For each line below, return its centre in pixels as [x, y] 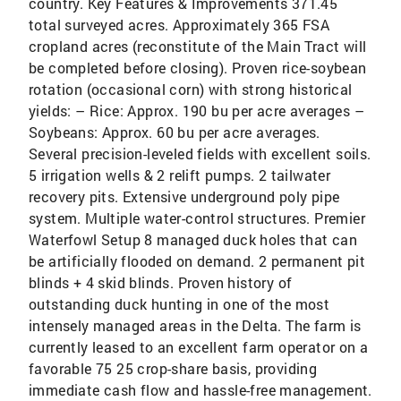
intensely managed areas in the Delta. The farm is [195, 325]
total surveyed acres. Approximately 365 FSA [179, 25]
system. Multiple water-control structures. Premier [197, 218]
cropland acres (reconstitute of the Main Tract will [198, 46]
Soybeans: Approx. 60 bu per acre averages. [175, 132]
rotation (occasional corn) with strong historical [191, 89]
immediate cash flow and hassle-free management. [200, 390]
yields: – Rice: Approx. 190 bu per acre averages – [196, 111]
